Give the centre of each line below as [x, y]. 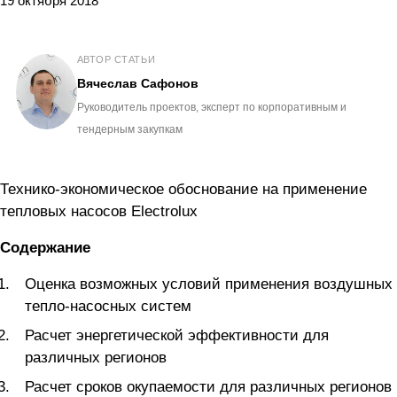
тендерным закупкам [129, 129]
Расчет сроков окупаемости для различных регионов [208, 386]
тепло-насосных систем [108, 306]
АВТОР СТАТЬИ [116, 59]
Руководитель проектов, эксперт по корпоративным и [211, 107]
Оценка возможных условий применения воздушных [209, 284]
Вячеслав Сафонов [137, 83]
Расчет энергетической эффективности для [177, 335]
